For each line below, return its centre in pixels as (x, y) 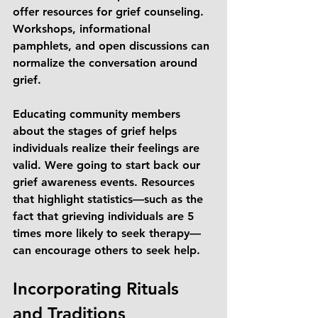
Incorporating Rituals (98, 289)
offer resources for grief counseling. (110, 12)
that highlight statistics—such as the (110, 199)
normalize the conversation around (107, 63)
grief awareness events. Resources (105, 182)
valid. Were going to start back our (108, 165)
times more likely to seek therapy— (107, 233)
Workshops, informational (83, 29)
